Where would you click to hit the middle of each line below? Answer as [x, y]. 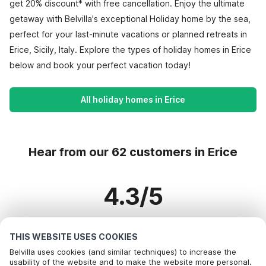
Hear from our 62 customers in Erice [133, 152]
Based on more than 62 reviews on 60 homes [133, 227]
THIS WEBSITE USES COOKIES [74, 237]
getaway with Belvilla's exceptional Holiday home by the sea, [130, 19]
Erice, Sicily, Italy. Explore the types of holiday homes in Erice [130, 50]
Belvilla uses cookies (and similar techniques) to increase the [123, 252]
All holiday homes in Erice [133, 99]
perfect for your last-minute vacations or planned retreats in [128, 34]
